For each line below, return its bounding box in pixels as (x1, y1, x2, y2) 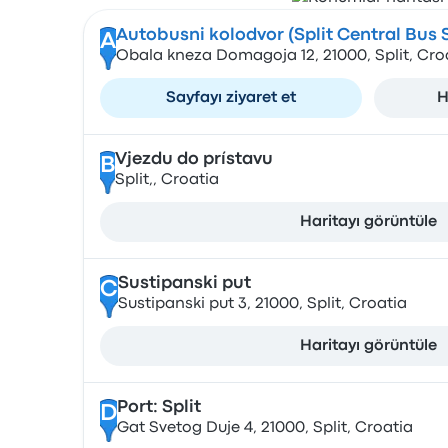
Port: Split (116, 400, 201, 415)
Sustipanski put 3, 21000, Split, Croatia (117, 297, 407, 311)
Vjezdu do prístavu (114, 152, 273, 167)
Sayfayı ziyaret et (166, 91, 296, 105)
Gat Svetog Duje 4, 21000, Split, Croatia (116, 421, 413, 435)
